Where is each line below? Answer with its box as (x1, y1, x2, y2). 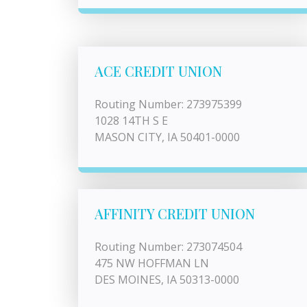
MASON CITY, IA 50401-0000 (95, 130, 240, 145)
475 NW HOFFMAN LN (95, 256, 209, 271)
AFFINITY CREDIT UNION (95, 204, 255, 223)
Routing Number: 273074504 (95, 239, 242, 254)
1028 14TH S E (95, 113, 168, 128)
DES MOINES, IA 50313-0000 (95, 272, 239, 287)
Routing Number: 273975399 (95, 97, 242, 112)
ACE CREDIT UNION (95, 62, 222, 80)
